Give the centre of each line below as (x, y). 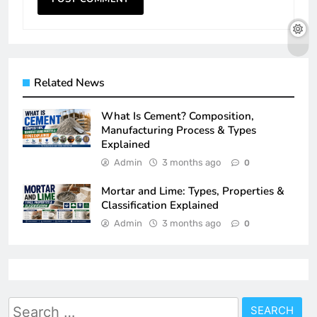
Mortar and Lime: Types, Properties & (193, 191)
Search (29, 306)
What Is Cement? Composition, (178, 116)
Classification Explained (160, 206)
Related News (69, 83)
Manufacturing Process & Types (179, 131)
